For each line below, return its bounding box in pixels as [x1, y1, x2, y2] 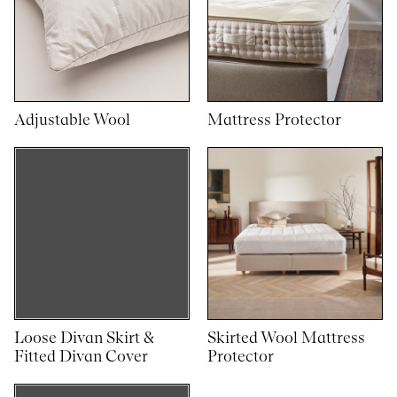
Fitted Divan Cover [14, 346, 148, 366]
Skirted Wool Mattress [207, 328, 365, 347]
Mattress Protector [207, 110, 341, 129]
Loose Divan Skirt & [14, 328, 154, 347]
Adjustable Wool [14, 110, 130, 129]
